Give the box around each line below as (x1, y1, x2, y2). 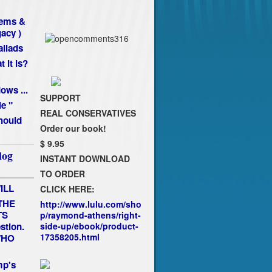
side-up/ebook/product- (39, 220, 138, 233)
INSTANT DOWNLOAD (39, 152, 130, 165)
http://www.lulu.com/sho (39, 198, 141, 211)
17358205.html (39, 231, 100, 243)
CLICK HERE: (39, 183, 95, 195)
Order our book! (39, 122, 106, 135)
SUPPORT (39, 92, 81, 104)
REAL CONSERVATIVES (39, 107, 136, 120)
